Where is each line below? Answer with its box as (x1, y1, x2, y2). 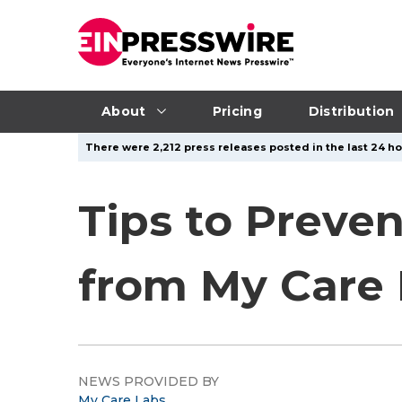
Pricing (212, 102, 262, 119)
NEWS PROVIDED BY (78, 373, 219, 389)
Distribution (308, 102, 395, 119)
